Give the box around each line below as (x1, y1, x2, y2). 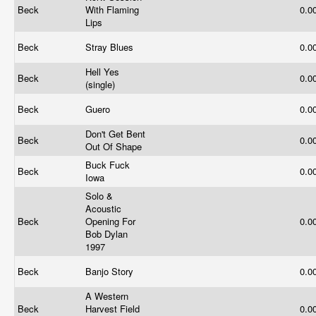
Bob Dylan (85, 227, 128, 241)
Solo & (85, 189, 113, 202)
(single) (85, 78, 118, 91)
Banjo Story (85, 265, 136, 278)
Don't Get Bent (85, 127, 145, 140)
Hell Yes (85, 65, 119, 78)
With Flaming (85, 3, 139, 16)
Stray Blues (85, 40, 136, 54)
